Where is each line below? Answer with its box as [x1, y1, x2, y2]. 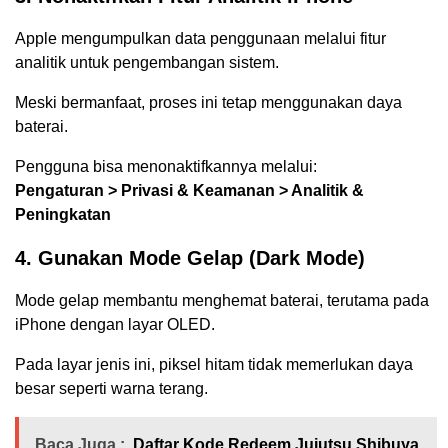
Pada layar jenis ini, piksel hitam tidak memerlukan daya [15, 356, 413, 374]
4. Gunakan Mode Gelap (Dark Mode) [15, 247, 365, 270]
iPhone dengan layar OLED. [15, 316, 215, 334]
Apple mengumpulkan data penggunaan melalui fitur [15, 30, 386, 48]
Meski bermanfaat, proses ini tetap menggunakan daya [15, 94, 402, 112]
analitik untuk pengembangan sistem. [15, 54, 279, 72]
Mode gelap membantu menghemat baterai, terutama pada [15, 292, 429, 310]
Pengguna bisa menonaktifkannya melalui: [15, 158, 317, 176]
